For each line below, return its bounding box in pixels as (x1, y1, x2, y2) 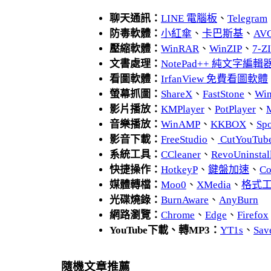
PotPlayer (214, 103, 256, 115)
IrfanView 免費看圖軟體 (160, 73, 268, 85)
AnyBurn (218, 194, 258, 206)
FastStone (202, 88, 244, 100)
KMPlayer (160, 103, 204, 115)
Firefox (237, 209, 269, 221)
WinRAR (160, 43, 199, 54)
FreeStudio (160, 134, 207, 145)
